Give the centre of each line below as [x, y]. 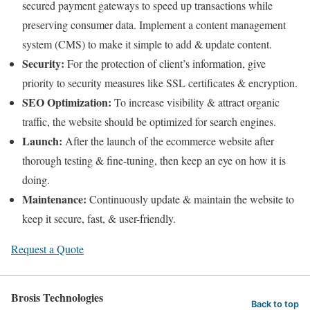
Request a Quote [47, 248]
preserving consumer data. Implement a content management [154, 24]
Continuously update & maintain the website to [190, 199]
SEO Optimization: [68, 102]
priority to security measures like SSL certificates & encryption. [160, 82]
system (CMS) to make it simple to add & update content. [147, 44]
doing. [36, 179]
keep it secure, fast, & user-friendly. [99, 218]
